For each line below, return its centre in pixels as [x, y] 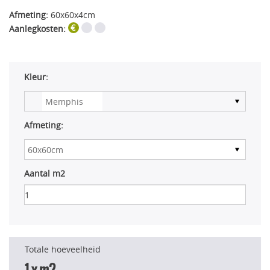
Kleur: [36, 77]
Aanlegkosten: [37, 29]
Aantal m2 [45, 173]
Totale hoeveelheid [63, 249]
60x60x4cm [72, 15]
